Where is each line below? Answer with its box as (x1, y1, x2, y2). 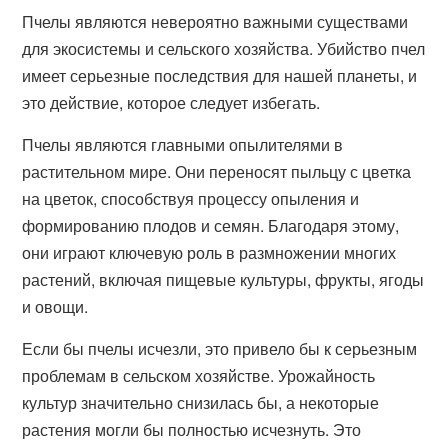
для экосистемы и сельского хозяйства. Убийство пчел (22, 37, 426, 60)
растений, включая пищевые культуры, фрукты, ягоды (22, 268, 425, 291)
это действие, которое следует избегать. (22, 91, 321, 114)
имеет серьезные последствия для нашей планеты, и (22, 64, 418, 87)
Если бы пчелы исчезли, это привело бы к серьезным (22, 337, 418, 360)
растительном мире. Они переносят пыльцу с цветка (22, 160, 412, 183)
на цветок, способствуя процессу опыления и (22, 187, 360, 210)
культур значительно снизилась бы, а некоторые (22, 391, 380, 414)
